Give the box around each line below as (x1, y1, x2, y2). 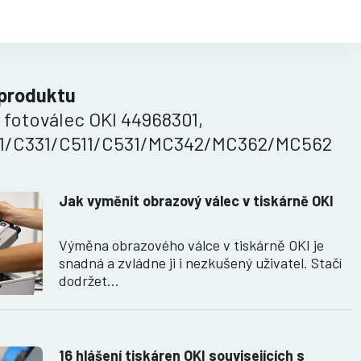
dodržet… (59, 272, 119, 290)
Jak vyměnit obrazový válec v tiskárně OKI (59, 192, 334, 210)
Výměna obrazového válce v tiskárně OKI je (59, 236, 324, 255)
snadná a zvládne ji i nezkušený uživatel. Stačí (59, 254, 342, 272)
